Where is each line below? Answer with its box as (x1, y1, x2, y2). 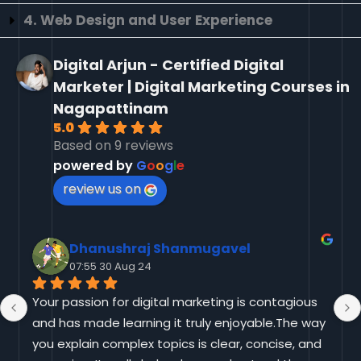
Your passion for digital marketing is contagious (32, 293, 317, 310)
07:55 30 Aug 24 (69, 258, 151, 274)
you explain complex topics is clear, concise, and (32, 334, 322, 352)
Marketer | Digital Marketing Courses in (53, 77, 350, 98)
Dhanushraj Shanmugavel (69, 239, 251, 258)
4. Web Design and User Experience (23, 10, 272, 31)
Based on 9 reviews (53, 136, 173, 156)
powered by (53, 156, 136, 176)
